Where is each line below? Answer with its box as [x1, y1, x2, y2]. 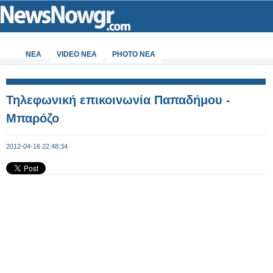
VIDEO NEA [57, 50, 97, 58]
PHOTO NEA [112, 50, 155, 58]
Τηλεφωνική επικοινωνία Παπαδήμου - [6, 93, 230, 107]
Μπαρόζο [6, 112, 59, 125]
